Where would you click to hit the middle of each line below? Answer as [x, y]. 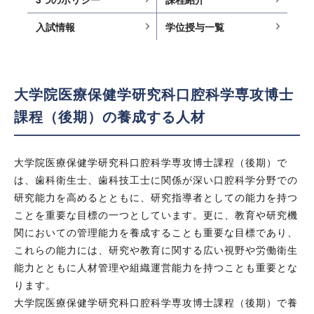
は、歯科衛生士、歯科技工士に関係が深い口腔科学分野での [156, 179]
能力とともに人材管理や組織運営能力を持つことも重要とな [156, 267]
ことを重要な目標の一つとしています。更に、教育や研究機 [156, 214]
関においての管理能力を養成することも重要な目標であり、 [156, 232]
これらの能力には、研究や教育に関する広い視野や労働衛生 [156, 250]
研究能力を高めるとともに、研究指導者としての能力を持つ [156, 197]
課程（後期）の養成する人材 [110, 116]
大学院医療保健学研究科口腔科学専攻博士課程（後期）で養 [156, 302]
